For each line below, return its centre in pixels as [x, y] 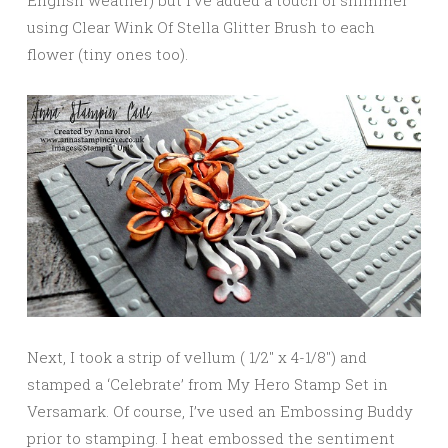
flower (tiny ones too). [107, 54]
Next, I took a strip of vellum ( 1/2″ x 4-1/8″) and [197, 356]
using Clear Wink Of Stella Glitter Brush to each [201, 27]
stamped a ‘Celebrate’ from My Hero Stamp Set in [207, 383]
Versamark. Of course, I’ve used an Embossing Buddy [220, 410]
